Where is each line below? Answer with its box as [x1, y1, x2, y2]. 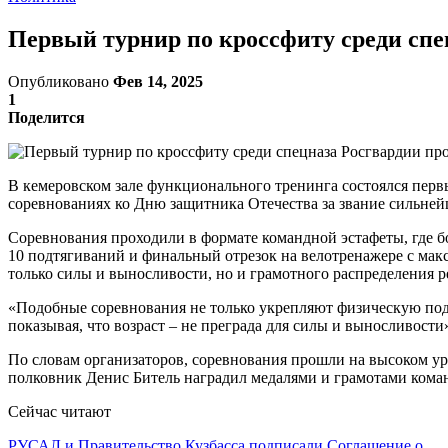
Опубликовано [8, 72, 113, 90]
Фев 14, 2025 [113, 72, 203, 90]
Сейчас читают [8, 402, 111, 420]
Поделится [8, 108, 85, 126]
